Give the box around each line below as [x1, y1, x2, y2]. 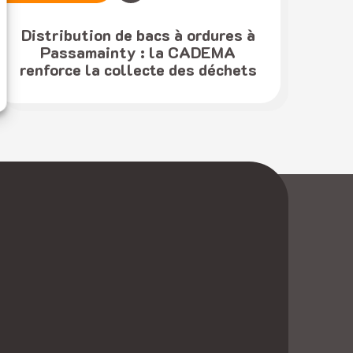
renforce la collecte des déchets [19, 58, 257, 80]
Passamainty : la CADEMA [40, 41, 236, 62]
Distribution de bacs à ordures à [20, 24, 255, 45]
